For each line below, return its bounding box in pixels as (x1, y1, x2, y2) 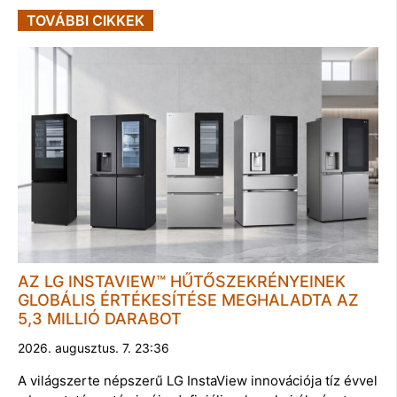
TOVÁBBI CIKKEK (27, 12, 144, 30)
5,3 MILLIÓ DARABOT (18, 309, 182, 329)
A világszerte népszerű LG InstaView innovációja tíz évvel (18, 372, 378, 390)
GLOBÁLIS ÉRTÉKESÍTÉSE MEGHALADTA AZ (18, 291, 359, 310)
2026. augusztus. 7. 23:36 (18, 340, 169, 356)
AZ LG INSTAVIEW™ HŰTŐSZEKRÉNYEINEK (18, 272, 346, 292)
